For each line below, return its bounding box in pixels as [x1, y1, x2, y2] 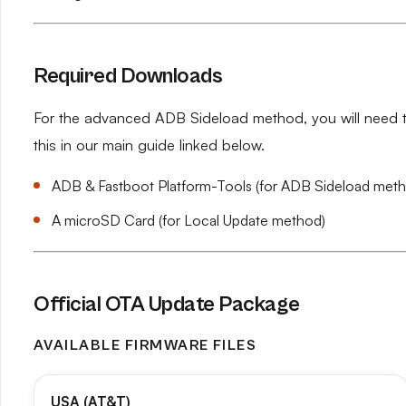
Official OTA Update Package [34, 292, 300, 317]
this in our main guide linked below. [34, 136, 265, 154]
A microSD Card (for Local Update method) [52, 211, 325, 229]
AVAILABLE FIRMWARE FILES [34, 337, 257, 354]
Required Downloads [34, 63, 223, 89]
